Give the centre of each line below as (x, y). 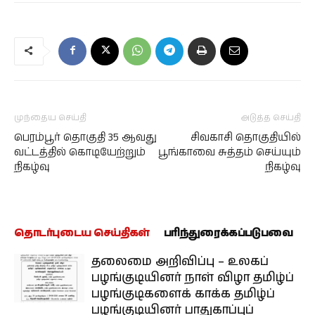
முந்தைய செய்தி (50, 118)
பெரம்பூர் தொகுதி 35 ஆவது (85, 137)
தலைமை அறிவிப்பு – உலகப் (180, 262)
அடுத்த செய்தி (271, 118)
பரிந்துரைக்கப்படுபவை (228, 233)
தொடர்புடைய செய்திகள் (82, 233)
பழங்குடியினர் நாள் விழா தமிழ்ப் (193, 278)
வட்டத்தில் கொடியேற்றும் (80, 152)
